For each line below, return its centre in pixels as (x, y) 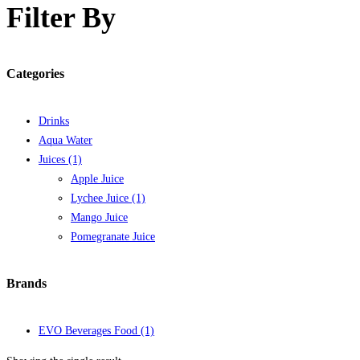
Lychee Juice (101, 198)
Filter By (61, 18)
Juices (53, 159)
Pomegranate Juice (113, 236)
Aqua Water (65, 140)
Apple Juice (97, 178)
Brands (27, 284)
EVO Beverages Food (90, 331)
